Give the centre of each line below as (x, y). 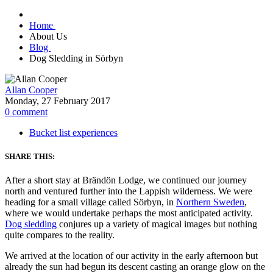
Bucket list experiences (73, 133)
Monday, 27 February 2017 (58, 101)
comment (29, 112)
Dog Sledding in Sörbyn (76, 58)
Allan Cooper (31, 90)
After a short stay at (44, 180)
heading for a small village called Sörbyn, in (90, 202)
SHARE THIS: (30, 157)
